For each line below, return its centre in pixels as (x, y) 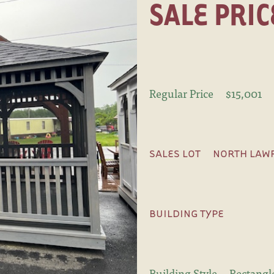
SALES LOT (175, 154)
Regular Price (181, 94)
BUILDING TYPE (187, 213)
